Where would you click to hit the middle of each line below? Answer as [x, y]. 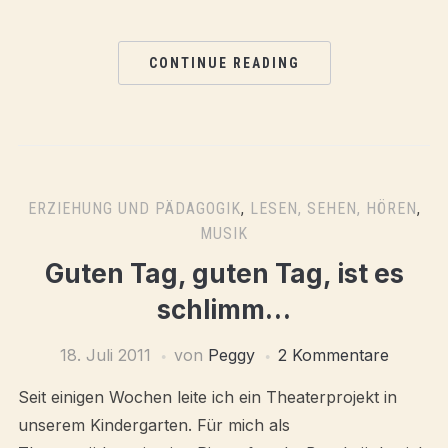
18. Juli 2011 [105, 355]
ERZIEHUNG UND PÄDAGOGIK [134, 208]
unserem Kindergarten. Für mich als [153, 425]
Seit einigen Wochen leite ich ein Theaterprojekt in [207, 397]
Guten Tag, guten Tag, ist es [224, 273]
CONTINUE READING [224, 63]
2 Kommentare [333, 355]
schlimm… [224, 309]
